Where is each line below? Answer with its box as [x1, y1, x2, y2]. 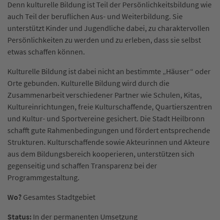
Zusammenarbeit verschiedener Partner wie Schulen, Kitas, [7, 89, 202, 100]
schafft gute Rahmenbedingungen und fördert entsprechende [7, 125, 210, 135]
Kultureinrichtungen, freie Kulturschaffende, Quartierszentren [7, 101, 212, 111]
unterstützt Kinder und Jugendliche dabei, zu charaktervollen [7, 23, 210, 33]
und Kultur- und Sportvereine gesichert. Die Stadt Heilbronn [7, 113, 205, 123]
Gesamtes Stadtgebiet [22, 192, 95, 202]
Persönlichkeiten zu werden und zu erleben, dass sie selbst [7, 34, 201, 45]
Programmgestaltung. [7, 172, 80, 182]
